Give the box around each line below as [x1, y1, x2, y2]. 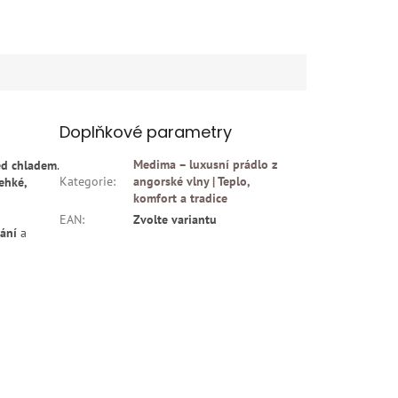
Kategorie [60, 173, 114, 190]
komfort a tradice [133, 190, 228, 207]
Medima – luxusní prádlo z [133, 156, 278, 173]
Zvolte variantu [133, 211, 218, 228]
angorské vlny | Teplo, [133, 173, 251, 190]
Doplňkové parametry [60, 121, 233, 144]
